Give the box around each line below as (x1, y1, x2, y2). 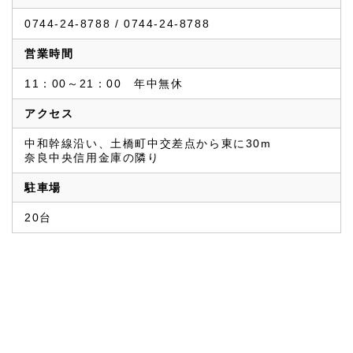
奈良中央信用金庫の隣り (24, 151, 160, 165)
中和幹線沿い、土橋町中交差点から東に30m (24, 137, 272, 150)
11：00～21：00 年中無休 (24, 77, 184, 91)
